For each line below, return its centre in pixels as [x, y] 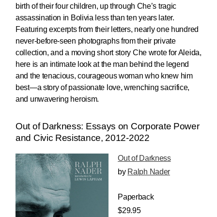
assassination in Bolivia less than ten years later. [95, 18]
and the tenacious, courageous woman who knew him [104, 76]
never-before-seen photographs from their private [96, 41]
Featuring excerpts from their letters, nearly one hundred [107, 30]
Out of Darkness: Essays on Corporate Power [108, 126]
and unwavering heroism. [57, 99]
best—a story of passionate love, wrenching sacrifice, [103, 88]
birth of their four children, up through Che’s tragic [96, 6]
